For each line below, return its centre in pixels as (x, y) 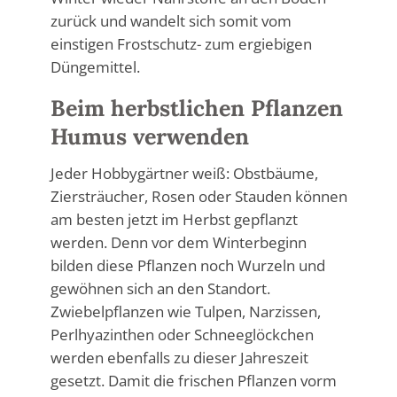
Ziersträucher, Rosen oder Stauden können (198, 196)
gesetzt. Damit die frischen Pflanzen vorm (193, 380)
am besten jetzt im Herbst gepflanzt (174, 219)
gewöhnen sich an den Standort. (160, 288)
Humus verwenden (149, 137)
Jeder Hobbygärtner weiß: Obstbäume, (184, 173)
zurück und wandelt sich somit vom (171, 20)
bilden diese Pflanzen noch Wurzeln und (187, 265)
